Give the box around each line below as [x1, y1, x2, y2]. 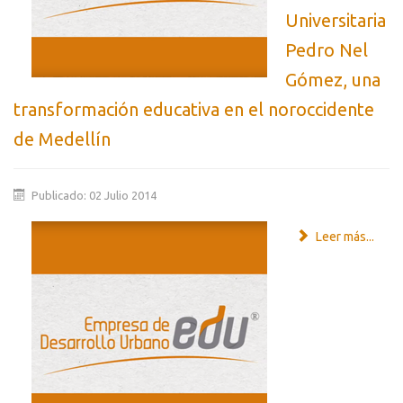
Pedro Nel [285, 40, 368, 61]
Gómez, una [285, 69, 381, 91]
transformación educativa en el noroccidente [13, 99, 374, 121]
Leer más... [312, 229, 374, 245]
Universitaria [285, 10, 386, 31]
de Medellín [13, 129, 111, 150]
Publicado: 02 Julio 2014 [31, 189, 157, 202]
